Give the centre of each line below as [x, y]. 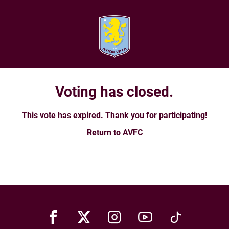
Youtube [178, 216]
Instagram [154, 216]
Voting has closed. [114, 91]
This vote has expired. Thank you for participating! [114, 114]
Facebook [91, 216]
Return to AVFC [114, 132]
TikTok [204, 216]
